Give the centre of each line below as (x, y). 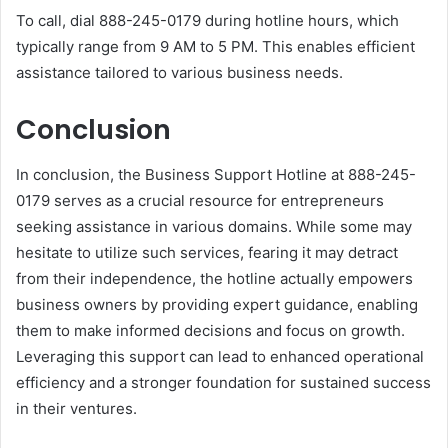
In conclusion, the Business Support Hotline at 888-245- (216, 174)
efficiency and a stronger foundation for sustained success (223, 382)
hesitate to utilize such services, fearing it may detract (207, 252)
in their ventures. (76, 408)
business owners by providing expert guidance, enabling (217, 304)
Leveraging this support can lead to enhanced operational (220, 356)
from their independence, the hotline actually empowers (214, 278)
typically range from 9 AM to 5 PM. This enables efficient (215, 47)
